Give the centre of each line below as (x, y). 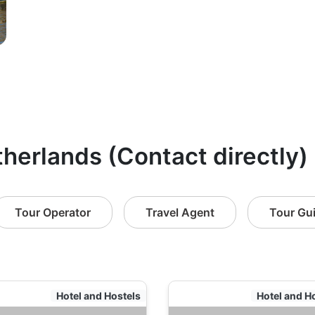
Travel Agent (180, 212)
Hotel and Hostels (98, 296)
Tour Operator (53, 212)
